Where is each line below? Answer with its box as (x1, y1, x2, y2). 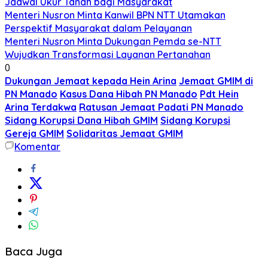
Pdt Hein (200, 87, 239, 100)
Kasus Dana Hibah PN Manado (60, 87, 197, 100)
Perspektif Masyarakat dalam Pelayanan (5, 22, 192, 34)
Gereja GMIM (5, 127, 64, 139)
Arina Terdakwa (5, 100, 77, 113)
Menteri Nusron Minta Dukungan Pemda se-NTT (5, 35, 221, 47)
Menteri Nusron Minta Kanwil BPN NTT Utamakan (5, 8, 226, 21)
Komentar (14, 140, 60, 153)
